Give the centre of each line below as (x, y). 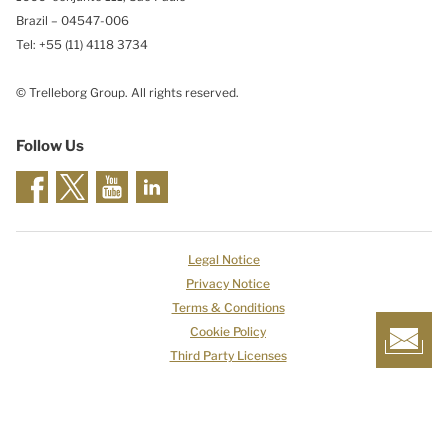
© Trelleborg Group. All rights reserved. (127, 92)
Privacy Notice (228, 283)
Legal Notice (224, 259)
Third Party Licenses (228, 355)
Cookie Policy (228, 331)
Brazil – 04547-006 (72, 20)
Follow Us (50, 146)
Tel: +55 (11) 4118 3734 (82, 44)
